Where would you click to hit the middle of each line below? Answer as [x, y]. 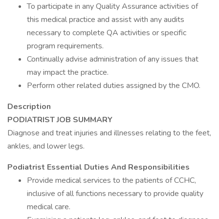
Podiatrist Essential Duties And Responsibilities [99, 167]
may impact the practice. [68, 72]
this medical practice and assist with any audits [106, 20]
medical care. [49, 207]
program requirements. [65, 46]
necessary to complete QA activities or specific [107, 33]
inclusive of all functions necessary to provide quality [115, 194]
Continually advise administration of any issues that [113, 59]
